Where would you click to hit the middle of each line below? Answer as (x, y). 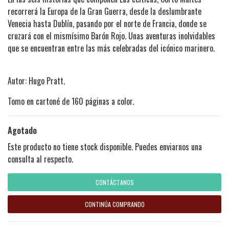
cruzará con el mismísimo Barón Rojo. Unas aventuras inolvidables (111, 36)
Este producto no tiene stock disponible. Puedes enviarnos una (105, 146)
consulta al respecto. (40, 159)
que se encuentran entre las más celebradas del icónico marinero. (111, 48)
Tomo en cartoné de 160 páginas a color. (71, 101)
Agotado (22, 130)
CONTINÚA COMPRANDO (114, 204)
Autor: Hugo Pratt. (36, 81)
